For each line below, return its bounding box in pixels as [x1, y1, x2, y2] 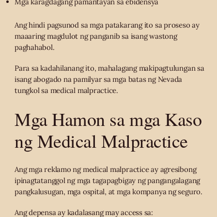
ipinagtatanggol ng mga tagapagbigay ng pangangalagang [15, 176, 201, 186]
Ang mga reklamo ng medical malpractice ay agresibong [15, 165, 197, 174]
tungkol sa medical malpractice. [15, 86, 119, 95]
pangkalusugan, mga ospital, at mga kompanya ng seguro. [15, 187, 202, 197]
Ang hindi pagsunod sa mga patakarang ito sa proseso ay [15, 20, 200, 30]
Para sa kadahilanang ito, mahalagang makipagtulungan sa [15, 63, 204, 73]
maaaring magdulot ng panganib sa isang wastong [15, 31, 177, 41]
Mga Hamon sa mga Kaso [15, 107, 202, 132]
